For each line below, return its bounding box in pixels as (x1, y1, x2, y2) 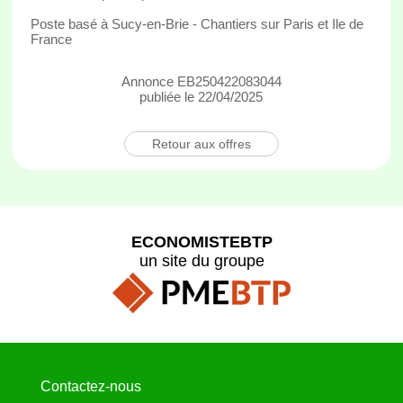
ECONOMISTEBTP (130, 232, 273, 251)
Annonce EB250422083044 (121, 73, 282, 89)
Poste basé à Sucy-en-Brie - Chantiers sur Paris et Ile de (30, 15, 363, 31)
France (30, 31, 72, 47)
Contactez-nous (40, 379, 141, 395)
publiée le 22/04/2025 (139, 88, 264, 104)
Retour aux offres (151, 136, 251, 151)
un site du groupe (139, 251, 264, 270)
